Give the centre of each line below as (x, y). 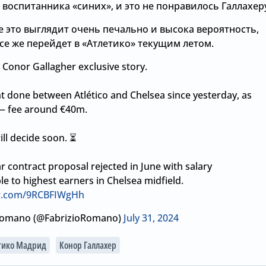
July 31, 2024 (151, 218)
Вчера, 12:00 (228, 247)
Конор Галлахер (88, 245)
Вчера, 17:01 (65, 233)
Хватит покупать (84, 251)
